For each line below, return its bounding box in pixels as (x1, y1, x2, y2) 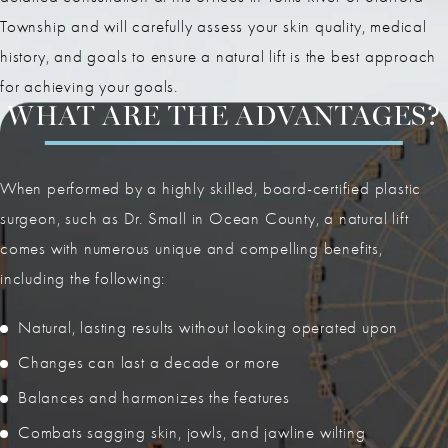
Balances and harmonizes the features (18, 388, 290, 408)
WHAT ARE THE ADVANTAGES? (6, 104, 442, 133)
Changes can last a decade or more (18, 353, 280, 373)
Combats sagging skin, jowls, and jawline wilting (18, 423, 366, 443)
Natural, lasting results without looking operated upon (18, 318, 399, 338)
